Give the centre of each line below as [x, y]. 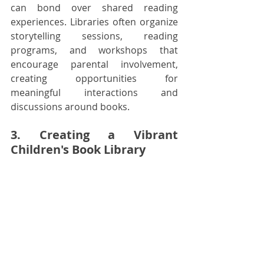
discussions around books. [70, 106]
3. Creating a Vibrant [94, 134]
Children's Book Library [78, 149]
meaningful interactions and [94, 92]
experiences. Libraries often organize [94, 22]
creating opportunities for [94, 78]
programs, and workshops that [94, 50]
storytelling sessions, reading [94, 36]
